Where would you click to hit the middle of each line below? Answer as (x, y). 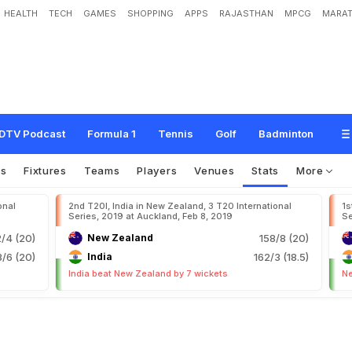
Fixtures (45, 170)
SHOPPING (150, 13)
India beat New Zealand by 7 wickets (148, 273)
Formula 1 (112, 134)
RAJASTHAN (246, 13)
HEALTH (21, 13)
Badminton (286, 134)
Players (157, 170)
